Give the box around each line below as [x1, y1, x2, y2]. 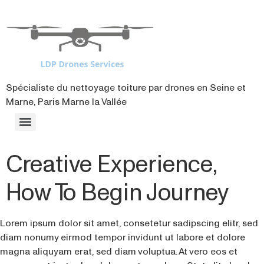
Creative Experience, [6, 150, 216, 177]
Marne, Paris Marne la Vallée [6, 96, 127, 107]
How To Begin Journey [6, 179, 229, 205]
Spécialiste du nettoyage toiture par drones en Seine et [6, 82, 246, 93]
